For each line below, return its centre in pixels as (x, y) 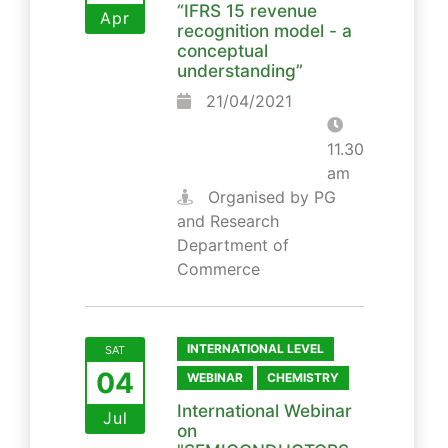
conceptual (222, 50)
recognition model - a (264, 30)
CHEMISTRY (303, 377)
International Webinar (264, 410)
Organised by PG (269, 196)
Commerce (218, 268)
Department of (233, 244)
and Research (228, 220)
